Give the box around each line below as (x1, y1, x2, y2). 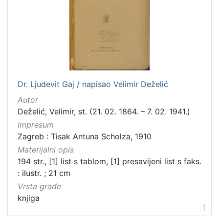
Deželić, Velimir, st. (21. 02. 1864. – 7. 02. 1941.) (18, 106, 190, 116)
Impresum (18, 120, 54, 130)
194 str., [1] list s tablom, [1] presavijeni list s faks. (18, 156, 201, 167)
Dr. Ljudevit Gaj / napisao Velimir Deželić (18, 79, 168, 89)
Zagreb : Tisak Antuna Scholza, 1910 (18, 131, 152, 142)
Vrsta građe (18, 181, 61, 192)
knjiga (18, 193, 40, 203)
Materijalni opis (18, 145, 74, 155)
